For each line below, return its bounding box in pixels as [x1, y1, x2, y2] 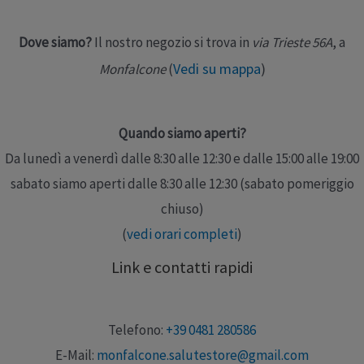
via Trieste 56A [252, 33, 332, 52]
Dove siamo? [19, 33, 92, 52]
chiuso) [160, 199, 204, 218]
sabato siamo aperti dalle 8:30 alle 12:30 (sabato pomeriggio [10, 174, 354, 193]
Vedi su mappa [172, 59, 261, 79]
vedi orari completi [127, 224, 237, 243]
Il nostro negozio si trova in [92, 33, 252, 52]
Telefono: [108, 321, 166, 340]
